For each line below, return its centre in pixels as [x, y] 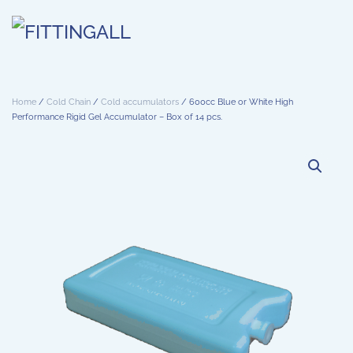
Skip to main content [84, 36]
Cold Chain [69, 102]
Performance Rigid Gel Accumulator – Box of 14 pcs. [117, 117]
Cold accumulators [140, 102]
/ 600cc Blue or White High [236, 102]
